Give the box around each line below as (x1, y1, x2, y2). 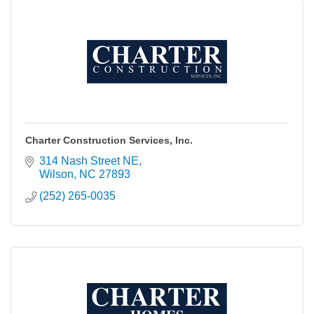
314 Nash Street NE (39, 155, 139, 167)
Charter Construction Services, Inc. (25, 135, 193, 146)
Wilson (39, 168, 74, 180)
